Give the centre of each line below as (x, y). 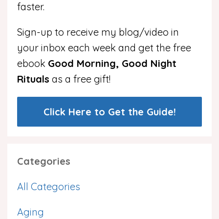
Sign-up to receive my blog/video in (98, 32)
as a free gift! (80, 79)
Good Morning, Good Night (112, 63)
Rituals (33, 79)
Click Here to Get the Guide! (109, 112)
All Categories (49, 186)
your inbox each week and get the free (104, 48)
